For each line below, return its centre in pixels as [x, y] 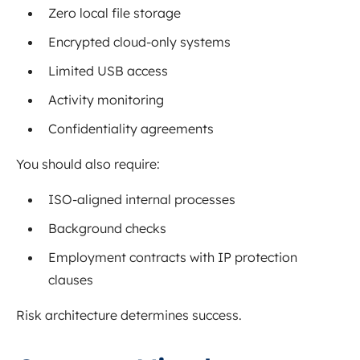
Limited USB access [108, 71]
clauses [71, 280]
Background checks [107, 229]
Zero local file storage [115, 13]
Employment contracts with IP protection [173, 258]
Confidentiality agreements [131, 129]
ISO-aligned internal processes [142, 200]
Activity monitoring [106, 100]
